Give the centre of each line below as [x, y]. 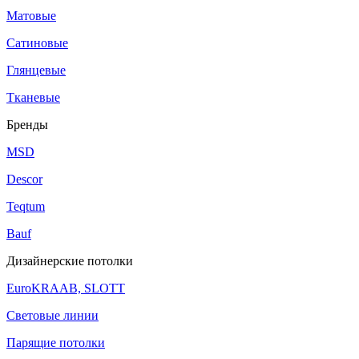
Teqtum [26, 206]
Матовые [31, 15]
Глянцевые [36, 70]
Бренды [27, 124]
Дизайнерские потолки [70, 260]
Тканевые [33, 97]
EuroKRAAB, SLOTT [66, 288]
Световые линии [52, 315]
